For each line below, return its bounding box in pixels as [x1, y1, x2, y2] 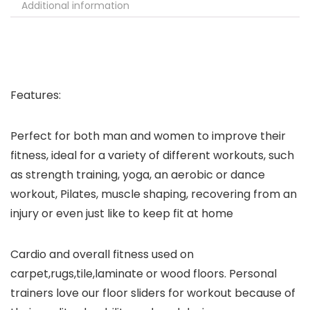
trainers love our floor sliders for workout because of [10, 285, 295, 302]
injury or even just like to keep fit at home [10, 206, 233, 222]
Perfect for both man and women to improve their [10, 128, 286, 145]
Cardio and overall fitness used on [10, 246, 194, 263]
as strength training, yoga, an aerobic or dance [10, 167, 265, 183]
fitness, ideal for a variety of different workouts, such [10, 147, 294, 164]
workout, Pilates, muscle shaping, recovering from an [10, 186, 297, 203]
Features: [10, 87, 61, 104]
